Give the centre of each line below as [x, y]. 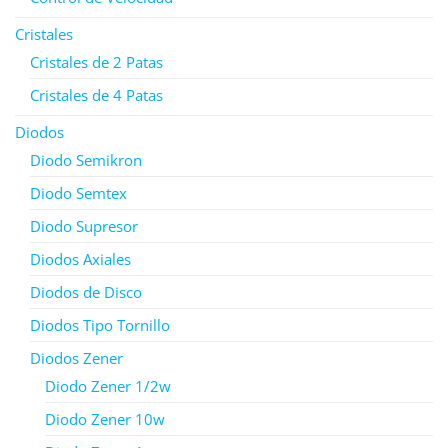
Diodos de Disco [86, 291]
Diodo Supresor [84, 225]
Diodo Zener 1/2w [108, 385]
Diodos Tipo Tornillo [100, 324]
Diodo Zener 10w [105, 418]
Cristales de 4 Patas [96, 94]
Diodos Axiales [80, 258]
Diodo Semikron [86, 159]
